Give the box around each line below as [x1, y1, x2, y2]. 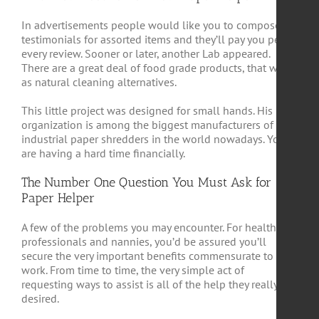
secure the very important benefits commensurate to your [21, 249, 298, 263]
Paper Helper [21, 190, 95, 206]
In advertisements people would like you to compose [21, 18, 281, 32]
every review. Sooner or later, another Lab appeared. [21, 46, 270, 61]
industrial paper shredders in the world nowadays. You [21, 132, 286, 146]
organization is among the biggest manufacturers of [21, 117, 273, 132]
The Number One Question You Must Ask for [21, 174, 271, 190]
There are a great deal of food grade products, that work [21, 61, 293, 75]
